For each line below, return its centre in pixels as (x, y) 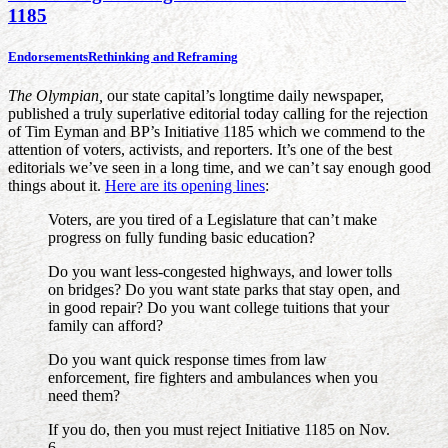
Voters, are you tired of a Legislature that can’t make (212, 220)
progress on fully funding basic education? (181, 238)
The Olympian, (57, 96)
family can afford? (105, 326)
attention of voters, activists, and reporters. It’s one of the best (200, 150)
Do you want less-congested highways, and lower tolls (220, 272)
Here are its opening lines (185, 186)
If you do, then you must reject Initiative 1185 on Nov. (219, 430)
